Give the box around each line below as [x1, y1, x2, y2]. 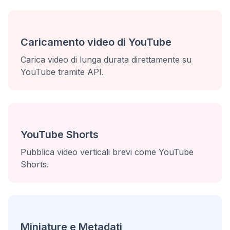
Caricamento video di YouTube [21, 36, 171, 48]
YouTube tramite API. [21, 67, 104, 77]
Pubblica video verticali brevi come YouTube [21, 147, 194, 157]
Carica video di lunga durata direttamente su [21, 54, 191, 65]
